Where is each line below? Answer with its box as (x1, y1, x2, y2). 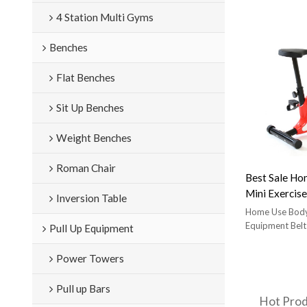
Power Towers (56, 251, 124, 265)
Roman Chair (56, 161, 116, 174)
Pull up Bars (56, 282, 110, 295)
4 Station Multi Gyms (56, 10, 153, 23)
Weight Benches (56, 131, 132, 144)
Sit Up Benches (56, 101, 124, 114)
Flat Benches (56, 71, 115, 84)
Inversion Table (56, 191, 127, 204)
